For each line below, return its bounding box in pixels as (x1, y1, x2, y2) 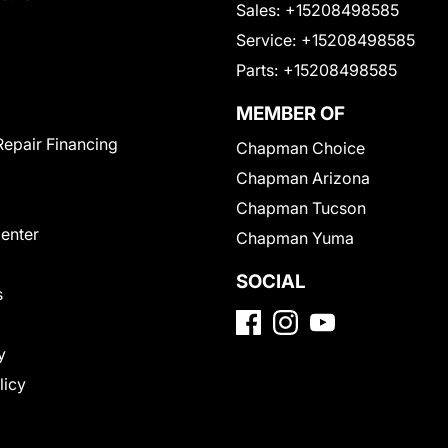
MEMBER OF (236, 102, 345, 126)
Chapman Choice (236, 138, 365, 159)
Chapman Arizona (236, 168, 370, 189)
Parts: (236, 60, 278, 81)
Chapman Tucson (236, 198, 366, 219)
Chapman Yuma (236, 228, 354, 249)
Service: (236, 30, 296, 51)
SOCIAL (236, 270, 306, 294)
